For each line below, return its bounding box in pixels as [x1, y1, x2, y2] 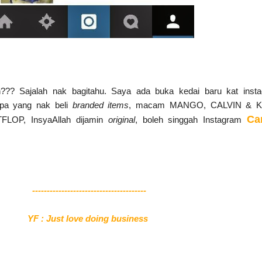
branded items [72, 99, 129, 110]
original [108, 114, 135, 125]
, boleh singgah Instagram [135, 114, 247, 125]
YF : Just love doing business [27, 213, 150, 223]
